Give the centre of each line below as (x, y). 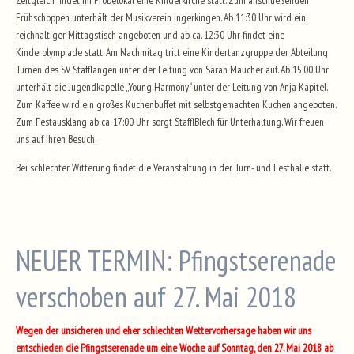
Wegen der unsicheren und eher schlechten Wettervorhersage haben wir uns (164, 330)
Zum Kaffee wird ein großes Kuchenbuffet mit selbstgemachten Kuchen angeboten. (176, 104)
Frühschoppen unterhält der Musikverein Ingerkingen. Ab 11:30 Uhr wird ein (161, 17)
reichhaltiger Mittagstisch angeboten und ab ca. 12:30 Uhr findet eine (150, 35)
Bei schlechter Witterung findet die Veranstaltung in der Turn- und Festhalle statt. (173, 167)
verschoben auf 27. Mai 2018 (156, 296)
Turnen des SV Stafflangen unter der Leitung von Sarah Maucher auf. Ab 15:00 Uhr (172, 70)
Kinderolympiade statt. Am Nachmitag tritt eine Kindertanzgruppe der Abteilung (172, 52)
